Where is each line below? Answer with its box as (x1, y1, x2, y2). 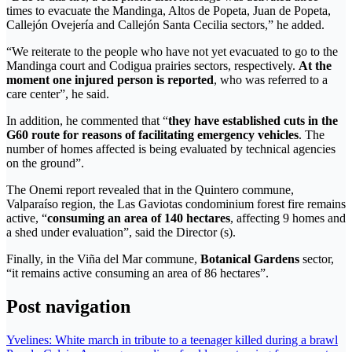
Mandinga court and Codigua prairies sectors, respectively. (6, 58, 299, 72)
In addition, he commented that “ (6, 113, 168, 127)
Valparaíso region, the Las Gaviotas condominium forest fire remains (6, 196, 346, 211)
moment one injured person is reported (6, 72, 214, 86)
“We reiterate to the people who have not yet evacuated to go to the (6, 44, 338, 58)
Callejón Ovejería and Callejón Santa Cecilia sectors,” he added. (6, 17, 324, 31)
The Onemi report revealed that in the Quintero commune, (6, 182, 294, 196)
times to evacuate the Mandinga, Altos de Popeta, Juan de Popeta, (6, 3, 331, 17)
